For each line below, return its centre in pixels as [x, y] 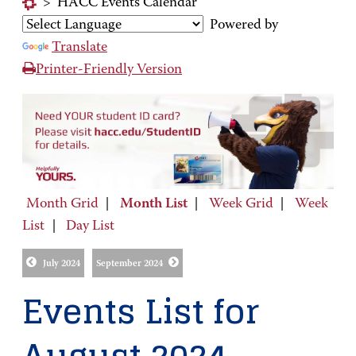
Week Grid [241, 204]
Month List [153, 204]
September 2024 [129, 264]
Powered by [241, 25]
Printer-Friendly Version [109, 70]
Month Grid [62, 204]
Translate [79, 48]
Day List [90, 226]
